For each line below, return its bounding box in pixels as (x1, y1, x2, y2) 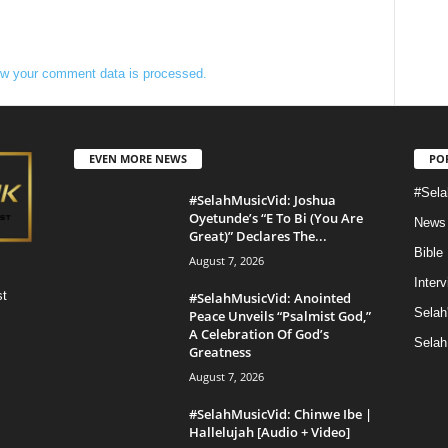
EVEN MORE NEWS (88, 150, 187, 166)
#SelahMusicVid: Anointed (188, 288, 351, 307)
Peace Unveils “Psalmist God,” (188, 306, 371, 325)
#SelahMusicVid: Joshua (188, 190, 336, 209)
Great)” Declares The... (188, 226, 327, 245)
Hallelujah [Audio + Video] (188, 422, 350, 441)
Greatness (188, 342, 251, 361)
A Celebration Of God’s (188, 324, 329, 343)
